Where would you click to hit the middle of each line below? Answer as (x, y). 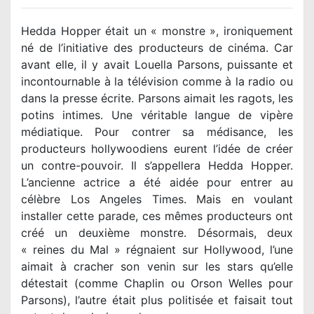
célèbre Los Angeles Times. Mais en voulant (157, 199)
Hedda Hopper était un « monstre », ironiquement (157, 31)
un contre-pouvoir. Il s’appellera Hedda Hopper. (157, 166)
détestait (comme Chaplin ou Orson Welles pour (157, 284)
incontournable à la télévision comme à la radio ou (157, 82)
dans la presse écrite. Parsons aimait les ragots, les (157, 98)
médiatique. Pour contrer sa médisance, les (157, 132)
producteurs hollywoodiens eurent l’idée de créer (157, 149)
